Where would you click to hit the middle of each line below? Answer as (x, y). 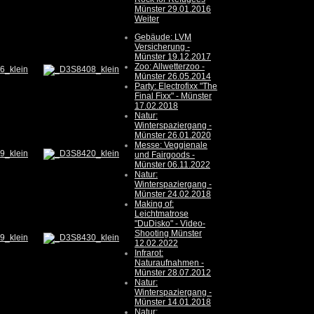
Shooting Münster (168, 234)
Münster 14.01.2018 (173, 302)
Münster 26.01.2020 (173, 136)
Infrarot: (149, 253)
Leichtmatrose (162, 214)
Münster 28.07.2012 (173, 273)
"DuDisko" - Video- (170, 224)
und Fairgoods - (165, 155)
